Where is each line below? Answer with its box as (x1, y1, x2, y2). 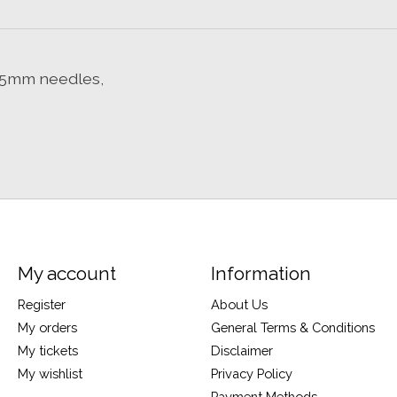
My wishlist (17, 366, 82, 382)
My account (17, 262, 116, 285)
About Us (210, 296, 268, 312)
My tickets (17, 342, 78, 358)
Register (17, 296, 66, 312)
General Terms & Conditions (210, 319, 375, 335)
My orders (17, 319, 77, 335)
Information (210, 262, 311, 285)
